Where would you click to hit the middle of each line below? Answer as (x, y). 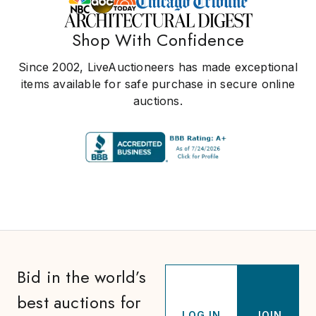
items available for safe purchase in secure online (158, 84)
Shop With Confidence (158, 40)
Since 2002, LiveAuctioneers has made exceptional (158, 67)
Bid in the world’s (82, 277)
